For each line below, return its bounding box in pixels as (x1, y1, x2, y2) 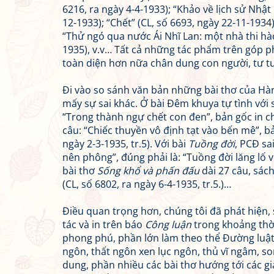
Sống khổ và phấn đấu (97, 164, 199, 177)
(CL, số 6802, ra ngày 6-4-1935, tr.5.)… (62, 177, 231, 191)
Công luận (145, 218, 191, 231)
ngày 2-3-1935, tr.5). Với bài (62, 137, 188, 150)
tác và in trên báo (62, 218, 145, 231)
